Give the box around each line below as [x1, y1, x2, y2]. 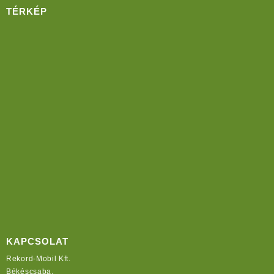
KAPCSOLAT [6, 236, 68, 247]
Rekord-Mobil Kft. [6, 254, 71, 263]
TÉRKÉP [6, 6, 47, 17]
